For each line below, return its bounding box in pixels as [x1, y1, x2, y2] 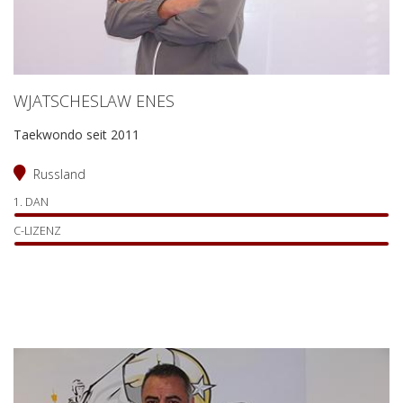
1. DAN [13, 193, 49, 210]
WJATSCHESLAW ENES [13, 89, 175, 112]
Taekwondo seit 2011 [13, 125, 139, 143]
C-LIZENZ [13, 222, 61, 238]
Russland [33, 165, 85, 183]
